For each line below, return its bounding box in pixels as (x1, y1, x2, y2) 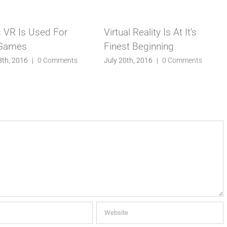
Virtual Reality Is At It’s (104, 26, 197, 39)
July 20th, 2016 (104, 56, 153, 64)
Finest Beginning (104, 41, 174, 53)
